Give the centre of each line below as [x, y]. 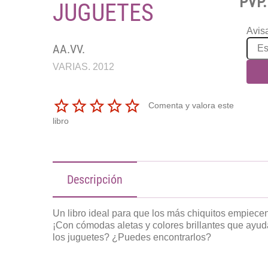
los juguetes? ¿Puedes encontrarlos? [132, 237]
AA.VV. [68, 49]
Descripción [95, 179]
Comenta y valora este [191, 105]
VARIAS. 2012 [83, 67]
